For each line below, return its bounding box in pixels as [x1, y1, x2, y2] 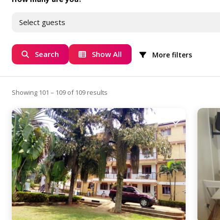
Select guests [19, 17, 65, 27]
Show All [92, 49, 122, 59]
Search [35, 49, 59, 59]
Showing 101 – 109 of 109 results [12, 87, 108, 97]
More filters [150, 50, 192, 59]
